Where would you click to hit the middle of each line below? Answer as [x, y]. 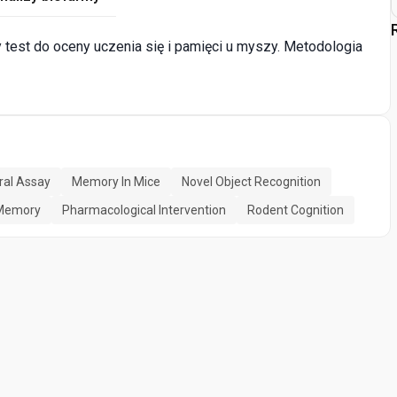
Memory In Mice [116, 182]
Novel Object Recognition [251, 182]
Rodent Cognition [296, 210]
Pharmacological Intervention [144, 210]
